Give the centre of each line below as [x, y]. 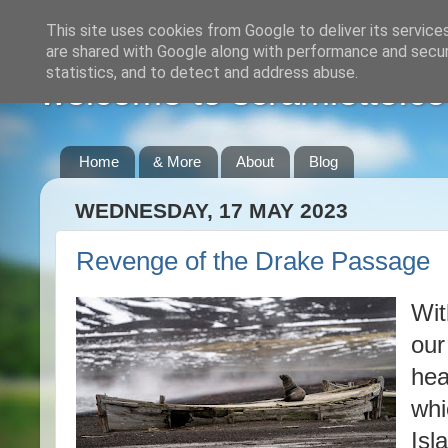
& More [177, 162]
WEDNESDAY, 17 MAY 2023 [211, 211]
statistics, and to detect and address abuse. [202, 72]
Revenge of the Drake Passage [253, 260]
